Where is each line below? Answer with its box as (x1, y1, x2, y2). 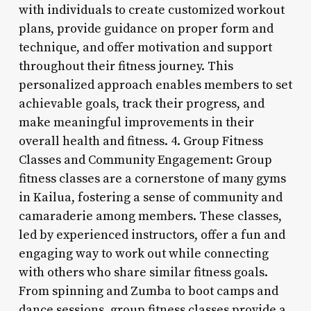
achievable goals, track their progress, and (18, 95, 264, 112)
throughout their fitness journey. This (18, 58, 233, 74)
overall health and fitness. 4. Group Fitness (18, 133, 263, 149)
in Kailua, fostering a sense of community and (18, 189, 283, 205)
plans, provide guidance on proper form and (18, 20, 274, 37)
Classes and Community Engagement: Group (18, 151, 272, 168)
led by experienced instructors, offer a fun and (18, 226, 285, 243)
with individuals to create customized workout (18, 1, 285, 18)
